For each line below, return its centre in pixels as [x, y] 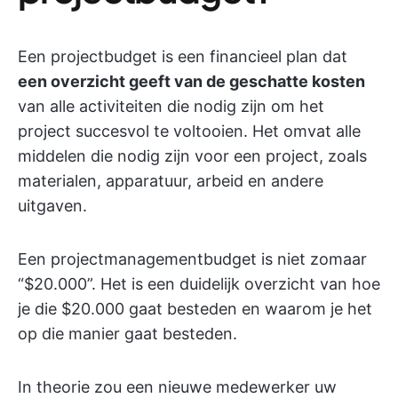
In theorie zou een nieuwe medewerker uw [177, 387]
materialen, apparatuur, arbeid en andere [171, 181]
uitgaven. [52, 206]
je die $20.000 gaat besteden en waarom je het [195, 309]
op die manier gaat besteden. [127, 334]
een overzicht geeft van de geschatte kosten [191, 81]
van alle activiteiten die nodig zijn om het [171, 106]
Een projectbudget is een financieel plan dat [183, 56]
